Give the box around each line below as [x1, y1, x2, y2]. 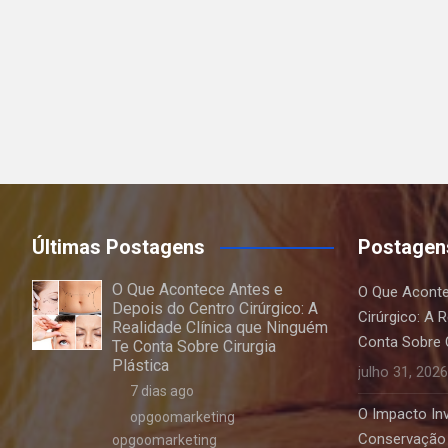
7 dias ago [129, 383, 194, 399]
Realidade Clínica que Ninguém [112, 318, 328, 337]
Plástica [112, 356, 169, 375]
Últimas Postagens [32, 235, 205, 259]
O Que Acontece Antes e [112, 280, 283, 299]
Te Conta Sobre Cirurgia [112, 337, 276, 356]
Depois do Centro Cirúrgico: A [112, 299, 318, 318]
